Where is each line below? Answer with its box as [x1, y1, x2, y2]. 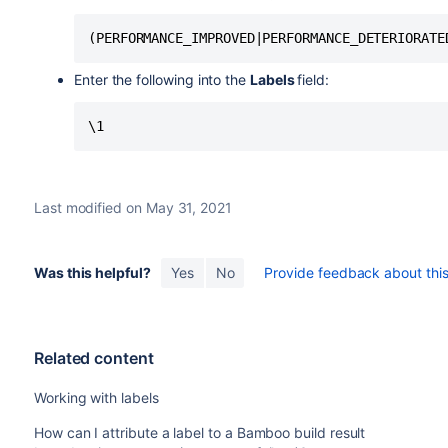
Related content [33, 348, 154, 368]
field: [297, 71, 330, 88]
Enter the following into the [73, 71, 250, 88]
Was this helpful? [33, 264, 151, 281]
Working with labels [33, 389, 159, 406]
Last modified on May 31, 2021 [33, 199, 232, 216]
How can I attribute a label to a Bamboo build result [33, 424, 366, 441]
